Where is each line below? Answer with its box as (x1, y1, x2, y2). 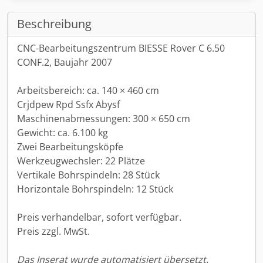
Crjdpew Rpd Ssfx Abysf (17, 98, 120, 111)
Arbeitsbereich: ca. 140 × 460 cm (17, 84, 159, 97)
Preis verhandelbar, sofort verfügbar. (17, 211, 181, 224)
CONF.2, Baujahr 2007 (17, 56, 112, 69)
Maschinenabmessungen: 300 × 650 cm (17, 112, 190, 125)
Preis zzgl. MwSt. (17, 225, 90, 238)
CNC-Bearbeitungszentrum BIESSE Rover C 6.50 (17, 42, 225, 55)
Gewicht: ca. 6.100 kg (17, 126, 108, 139)
